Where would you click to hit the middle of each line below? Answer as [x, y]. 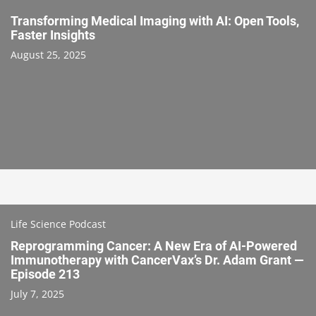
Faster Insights [53, 35]
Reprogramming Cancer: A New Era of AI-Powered [154, 245]
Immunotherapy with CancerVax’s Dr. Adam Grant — [157, 260]
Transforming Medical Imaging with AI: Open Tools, [155, 20]
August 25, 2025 [48, 54]
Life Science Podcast [58, 224]
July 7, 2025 [37, 293]
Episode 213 [45, 274]
